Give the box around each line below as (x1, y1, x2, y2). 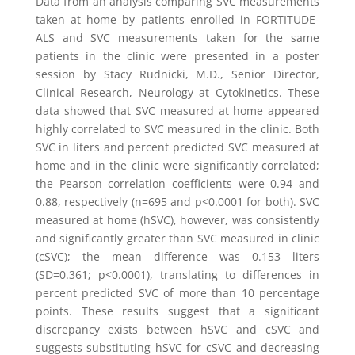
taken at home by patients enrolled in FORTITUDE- (35, 12, 320, 27)
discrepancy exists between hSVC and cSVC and (35, 322, 320, 337)
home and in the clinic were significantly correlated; (35, 158, 320, 173)
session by (35, 67, 96, 82)
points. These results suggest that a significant (35, 303, 320, 319)
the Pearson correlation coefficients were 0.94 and (35, 176, 320, 191)
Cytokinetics (215, 85, 279, 100)
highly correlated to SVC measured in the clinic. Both (35, 121, 320, 136)
